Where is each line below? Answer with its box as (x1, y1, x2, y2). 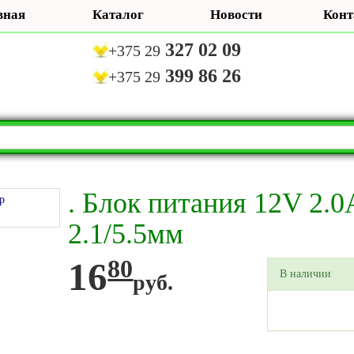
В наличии (280, 268, 332, 280)
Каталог (92, 7, 144, 22)
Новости (209, 7, 262, 22)
